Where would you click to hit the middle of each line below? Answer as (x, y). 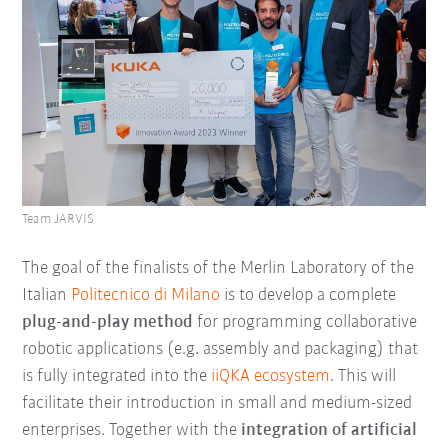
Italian (47, 295)
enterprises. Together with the (132, 430)
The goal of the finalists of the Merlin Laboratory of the (218, 268)
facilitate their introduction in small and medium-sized (217, 403)
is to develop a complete (310, 295)
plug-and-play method (108, 322)
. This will (363, 376)
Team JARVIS (58, 219)
